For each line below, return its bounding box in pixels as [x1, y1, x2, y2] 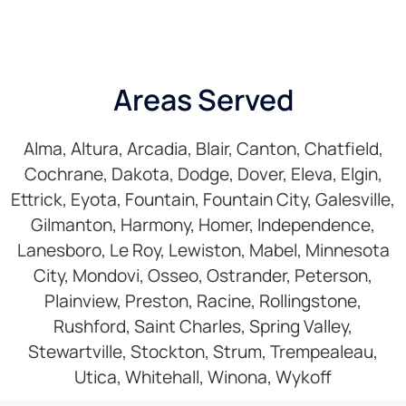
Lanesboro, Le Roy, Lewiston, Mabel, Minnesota [16, 238, 390, 263]
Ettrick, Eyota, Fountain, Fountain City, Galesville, [11, 188, 395, 212]
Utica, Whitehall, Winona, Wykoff [74, 365, 332, 390]
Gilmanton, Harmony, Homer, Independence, [31, 213, 375, 237]
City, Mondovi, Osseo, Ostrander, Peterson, [34, 264, 372, 288]
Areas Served [112, 80, 294, 121]
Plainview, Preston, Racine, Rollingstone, [44, 289, 362, 314]
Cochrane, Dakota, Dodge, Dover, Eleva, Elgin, [24, 162, 382, 187]
